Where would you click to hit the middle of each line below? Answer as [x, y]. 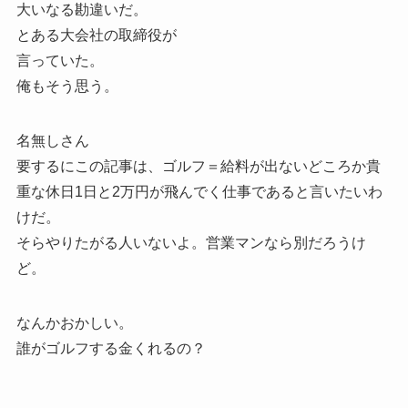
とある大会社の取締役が [96, 35]
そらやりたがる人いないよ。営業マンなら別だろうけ [191, 242]
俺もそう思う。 [67, 86]
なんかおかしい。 [74, 322]
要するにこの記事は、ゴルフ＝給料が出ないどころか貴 [198, 166]
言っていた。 [60, 60]
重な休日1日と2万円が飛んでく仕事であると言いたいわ [199, 191]
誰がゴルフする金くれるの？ [111, 348]
